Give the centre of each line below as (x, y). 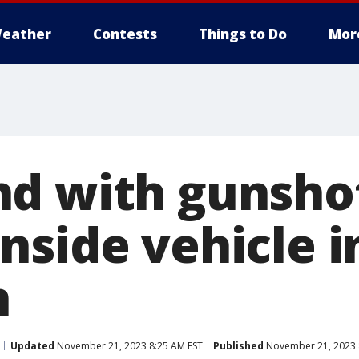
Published (238, 345)
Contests (125, 34)
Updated (32, 345)
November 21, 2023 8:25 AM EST (129, 345)
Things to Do (243, 34)
